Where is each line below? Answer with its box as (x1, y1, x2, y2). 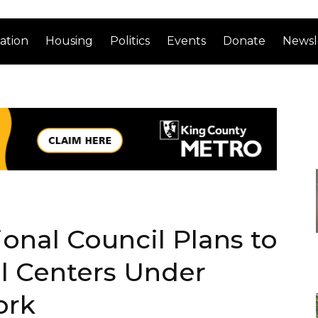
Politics (110, 33, 150, 48)
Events (167, 33, 207, 48)
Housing (45, 33, 94, 48)
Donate (223, 33, 266, 48)
